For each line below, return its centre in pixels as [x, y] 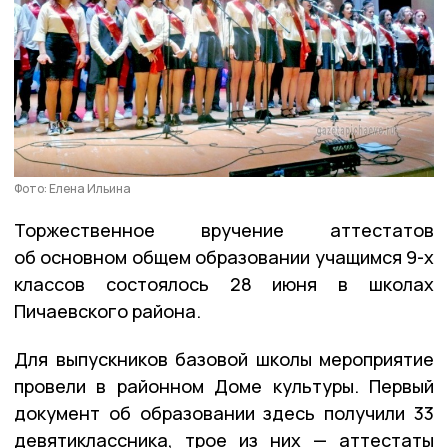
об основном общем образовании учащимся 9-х [224, 256]
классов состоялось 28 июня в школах [224, 283]
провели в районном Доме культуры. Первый [224, 385]
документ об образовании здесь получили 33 [224, 412]
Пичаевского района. [107, 310]
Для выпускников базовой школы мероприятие [224, 358]
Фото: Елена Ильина [72, 188]
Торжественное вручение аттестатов [224, 229]
